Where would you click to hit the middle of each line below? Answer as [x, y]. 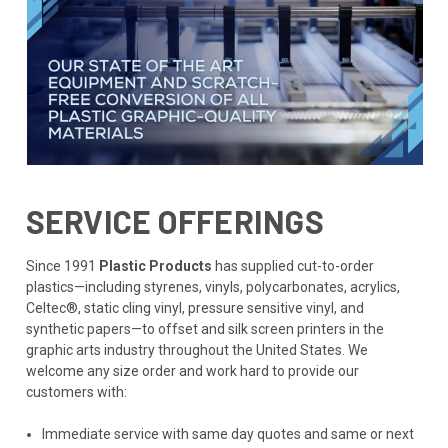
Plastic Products [155, 266]
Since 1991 [62, 266]
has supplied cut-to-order [292, 266]
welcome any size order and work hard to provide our [192, 371]
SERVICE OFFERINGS [174, 221]
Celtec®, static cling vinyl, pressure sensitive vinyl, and [194, 308]
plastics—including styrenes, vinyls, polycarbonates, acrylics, [212, 287]
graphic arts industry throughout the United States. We [196, 350]
